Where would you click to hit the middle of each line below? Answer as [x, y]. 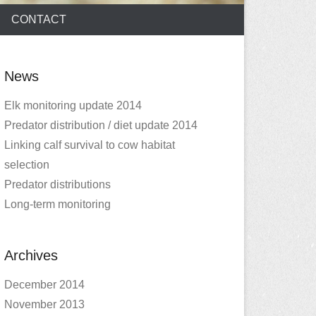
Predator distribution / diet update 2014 [101, 125]
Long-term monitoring [57, 204]
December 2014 [44, 284]
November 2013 [44, 304]
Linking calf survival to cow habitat [90, 145]
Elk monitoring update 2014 [73, 105]
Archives [31, 255]
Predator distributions [57, 184]
